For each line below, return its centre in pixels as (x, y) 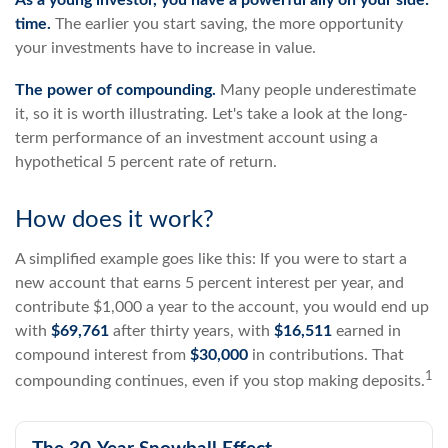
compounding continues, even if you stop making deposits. (220, 381)
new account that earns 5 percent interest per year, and (209, 283)
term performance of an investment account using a (196, 138)
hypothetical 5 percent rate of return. (146, 162)
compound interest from (102, 355)
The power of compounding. (115, 90)
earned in (366, 331)
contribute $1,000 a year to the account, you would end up (222, 307)
